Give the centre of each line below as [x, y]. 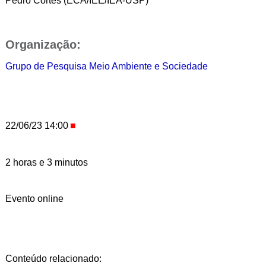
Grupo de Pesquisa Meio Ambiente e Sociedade [106, 66]
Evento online [34, 199]
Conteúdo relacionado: [53, 258]
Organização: [43, 44]
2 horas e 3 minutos [46, 162]
